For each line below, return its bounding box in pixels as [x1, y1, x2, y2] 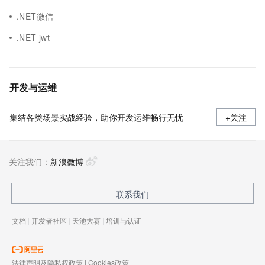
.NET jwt [17, 31, 50, 43]
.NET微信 [17, 10, 54, 22]
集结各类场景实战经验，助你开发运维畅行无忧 [9, 111, 183, 123]
